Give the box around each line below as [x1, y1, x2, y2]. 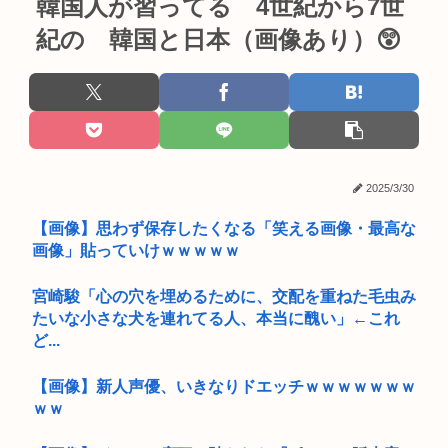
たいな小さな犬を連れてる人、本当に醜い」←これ [32, 309, 400, 327]
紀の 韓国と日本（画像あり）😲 [36, 25, 401, 53]
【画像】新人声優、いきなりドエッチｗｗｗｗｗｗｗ [32, 377, 416, 395]
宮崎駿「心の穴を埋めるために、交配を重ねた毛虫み [32, 287, 416, 305]
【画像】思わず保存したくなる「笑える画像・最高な [32, 219, 416, 237]
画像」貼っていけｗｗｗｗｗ [32, 241, 240, 259]
